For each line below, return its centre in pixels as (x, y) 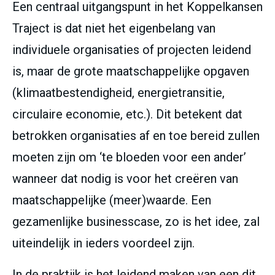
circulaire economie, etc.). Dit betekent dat (127, 114)
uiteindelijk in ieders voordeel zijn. (103, 243)
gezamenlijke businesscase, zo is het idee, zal (136, 222)
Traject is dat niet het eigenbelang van (114, 29)
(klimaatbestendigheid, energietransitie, (118, 93)
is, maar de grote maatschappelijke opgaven (131, 72)
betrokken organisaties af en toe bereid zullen (136, 136)
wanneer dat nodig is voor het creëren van (125, 179)
